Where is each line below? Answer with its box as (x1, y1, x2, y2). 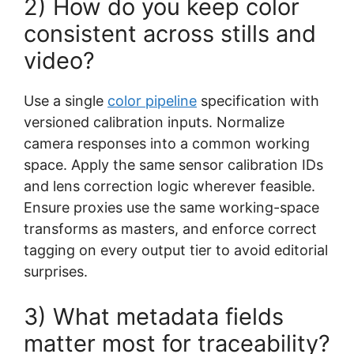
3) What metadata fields (24, 302, 284, 330)
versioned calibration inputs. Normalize (24, 113, 284, 130)
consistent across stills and (24, 19, 316, 47)
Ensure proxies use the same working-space (24, 198, 319, 216)
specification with (197, 92, 319, 109)
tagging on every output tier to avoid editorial (24, 241, 328, 258)
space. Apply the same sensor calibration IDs (24, 156, 323, 173)
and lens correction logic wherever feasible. (24, 177, 315, 194)
